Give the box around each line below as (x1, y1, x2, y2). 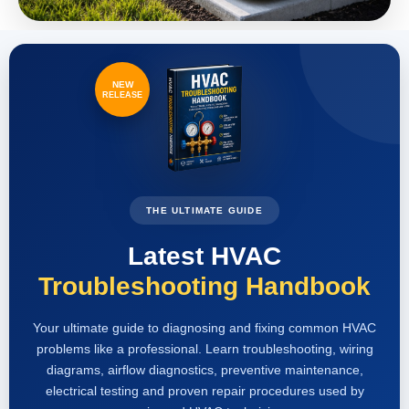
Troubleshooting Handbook (38, 271, 371, 300)
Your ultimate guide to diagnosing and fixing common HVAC (33, 320, 376, 335)
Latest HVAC (128, 241, 281, 270)
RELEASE (102, 89, 142, 100)
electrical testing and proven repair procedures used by (45, 383, 364, 398)
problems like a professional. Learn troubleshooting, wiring (36, 341, 373, 356)
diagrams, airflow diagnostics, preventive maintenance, (46, 362, 363, 377)
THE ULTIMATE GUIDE (146, 204, 263, 215)
